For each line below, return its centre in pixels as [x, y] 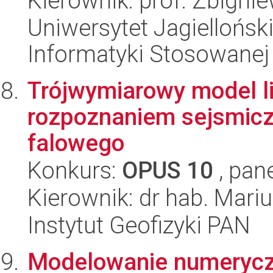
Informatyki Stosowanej [148, 54]
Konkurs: [75, 171]
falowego [76, 143]
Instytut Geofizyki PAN [139, 225]
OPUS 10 [168, 171]
